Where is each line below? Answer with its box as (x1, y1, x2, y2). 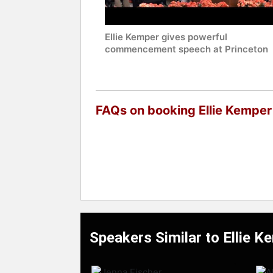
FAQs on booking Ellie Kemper (96, 103, 272, 118)
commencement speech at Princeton (105, 43, 268, 55)
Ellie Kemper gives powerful (105, 31, 227, 43)
